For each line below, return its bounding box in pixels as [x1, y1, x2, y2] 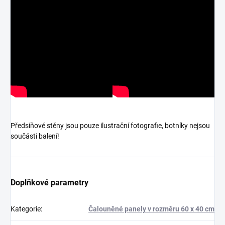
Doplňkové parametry [11, 178, 88, 188]
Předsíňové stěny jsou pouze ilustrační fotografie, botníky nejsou [11, 122, 210, 130]
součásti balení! [11, 132, 61, 141]
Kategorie [11, 205, 41, 213]
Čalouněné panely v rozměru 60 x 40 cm [88, 205, 214, 213]
